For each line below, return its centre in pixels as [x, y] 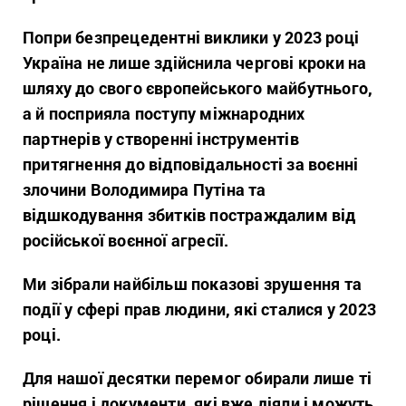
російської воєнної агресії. [126, 240]
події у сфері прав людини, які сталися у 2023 [200, 309]
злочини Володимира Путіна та [145, 189]
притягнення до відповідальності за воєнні [191, 164]
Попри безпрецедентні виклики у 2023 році [191, 37]
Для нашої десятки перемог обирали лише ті [198, 378]
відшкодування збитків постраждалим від [189, 215]
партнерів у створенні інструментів [161, 139]
